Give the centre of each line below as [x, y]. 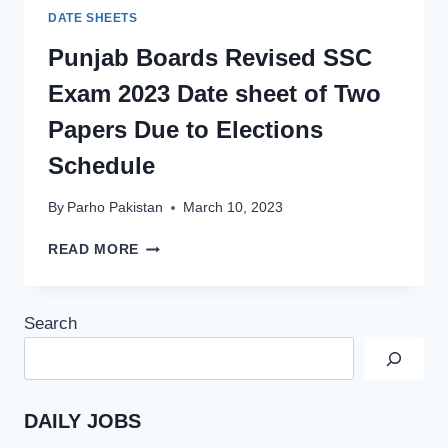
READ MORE [94, 250]
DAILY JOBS [82, 420]
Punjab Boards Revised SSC [210, 57]
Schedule [101, 165]
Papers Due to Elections [185, 129]
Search [50, 324]
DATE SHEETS [93, 18]
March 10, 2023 [233, 208]
